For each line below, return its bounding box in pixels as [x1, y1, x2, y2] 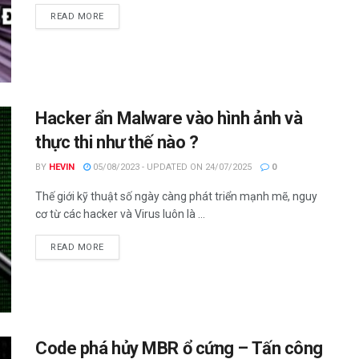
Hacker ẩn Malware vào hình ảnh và [35, 107, 303, 128]
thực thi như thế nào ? [35, 131, 199, 152]
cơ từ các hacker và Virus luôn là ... [35, 207, 205, 220]
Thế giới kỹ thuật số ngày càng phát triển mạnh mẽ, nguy [35, 189, 317, 203]
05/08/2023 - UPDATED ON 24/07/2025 [91, 161, 252, 172]
